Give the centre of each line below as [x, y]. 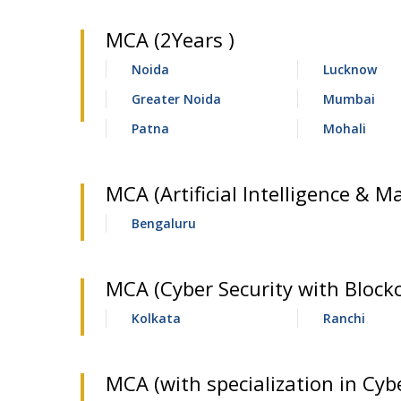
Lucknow [350, 69]
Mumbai [349, 99]
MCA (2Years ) [170, 39]
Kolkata [156, 318]
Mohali [344, 128]
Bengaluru [164, 223]
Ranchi [344, 318]
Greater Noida [176, 99]
